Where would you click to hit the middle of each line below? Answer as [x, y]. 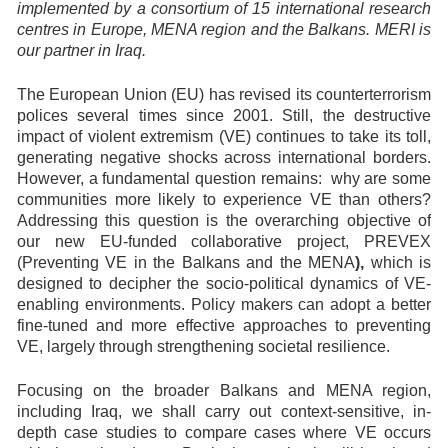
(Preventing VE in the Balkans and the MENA [186, 262]
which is [401, 262]
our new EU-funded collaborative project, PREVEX [224, 241]
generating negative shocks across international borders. [224, 157]
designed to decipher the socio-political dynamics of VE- [224, 283]
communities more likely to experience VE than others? [224, 199]
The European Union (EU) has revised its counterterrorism [224, 94]
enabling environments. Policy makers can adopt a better [224, 304]
